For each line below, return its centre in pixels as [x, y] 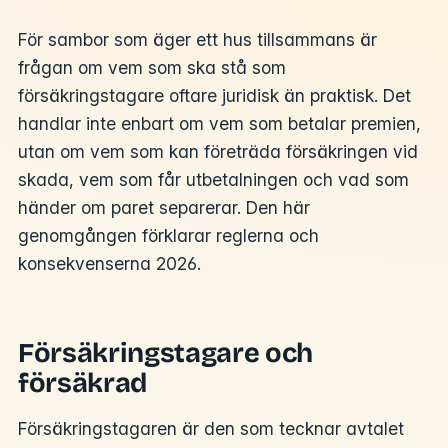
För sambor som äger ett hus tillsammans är [197, 40]
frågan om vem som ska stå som [152, 68]
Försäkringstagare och [166, 353]
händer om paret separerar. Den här [164, 208]
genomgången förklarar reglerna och [168, 236]
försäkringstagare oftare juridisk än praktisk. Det [214, 96]
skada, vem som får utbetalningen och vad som [213, 180]
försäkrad [83, 383]
